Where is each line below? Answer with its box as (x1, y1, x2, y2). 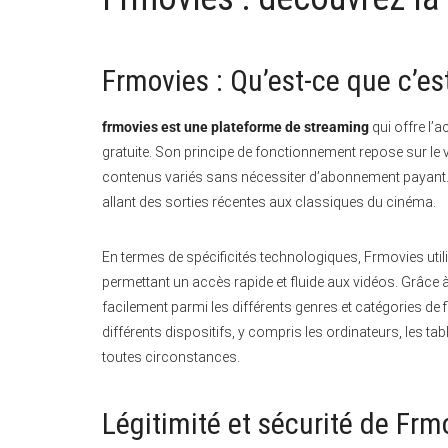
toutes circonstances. (102, 348, 240, 365)
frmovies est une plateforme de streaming (102, 118, 369, 135)
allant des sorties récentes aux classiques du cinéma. (102, 193, 436, 210)
